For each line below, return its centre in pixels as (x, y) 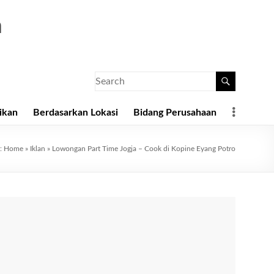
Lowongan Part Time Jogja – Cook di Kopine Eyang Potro (144, 149)
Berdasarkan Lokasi (76, 113)
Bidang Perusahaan (175, 113)
